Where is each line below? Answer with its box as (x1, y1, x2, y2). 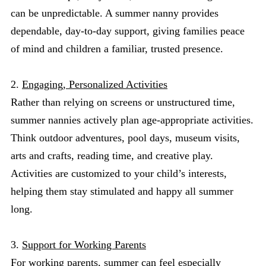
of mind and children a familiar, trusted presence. (11, 43, 223, 55)
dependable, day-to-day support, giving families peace (11, 25, 245, 37)
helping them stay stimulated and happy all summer (11, 185, 233, 197)
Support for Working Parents (22, 239, 146, 251)
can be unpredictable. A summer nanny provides (11, 7, 218, 19)
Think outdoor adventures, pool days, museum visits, (11, 132, 240, 144)
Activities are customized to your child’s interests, (11, 167, 227, 179)
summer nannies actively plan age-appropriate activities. (11, 114, 254, 126)
